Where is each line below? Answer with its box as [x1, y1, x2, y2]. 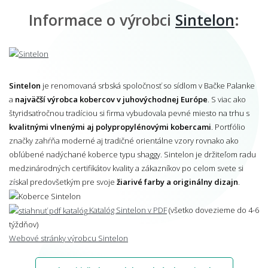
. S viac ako [208, 93, 246, 105]
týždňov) [9, 218, 38, 230]
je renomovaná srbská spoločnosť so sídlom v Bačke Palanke [41, 80, 255, 91]
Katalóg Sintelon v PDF [87, 204, 167, 215]
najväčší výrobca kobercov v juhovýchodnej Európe [15, 93, 208, 105]
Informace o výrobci [29, 9, 175, 30]
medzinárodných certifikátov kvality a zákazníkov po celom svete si [9, 162, 243, 173]
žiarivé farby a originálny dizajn [117, 176, 238, 187]
